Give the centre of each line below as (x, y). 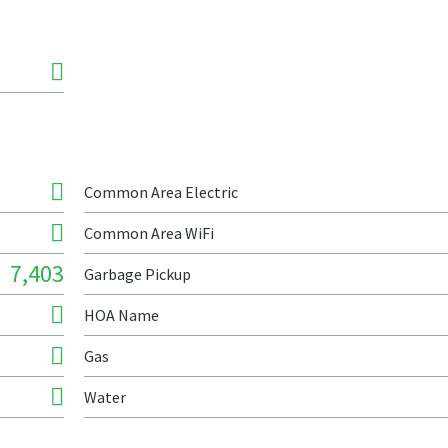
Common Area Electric (161, 192)
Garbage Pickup (137, 274)
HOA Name (121, 315)
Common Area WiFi (149, 233)
